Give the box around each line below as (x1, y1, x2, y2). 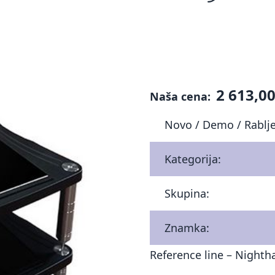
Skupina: (165, 186, 209, 201)
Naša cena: (150, 89, 214, 104)
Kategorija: (165, 152, 221, 166)
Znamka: (165, 220, 209, 235)
